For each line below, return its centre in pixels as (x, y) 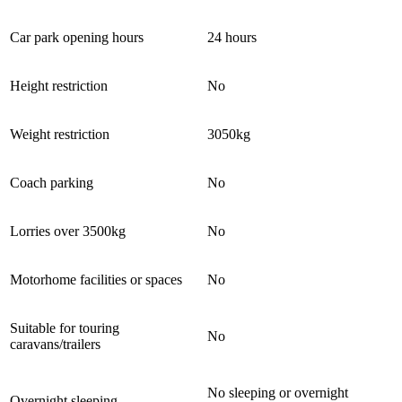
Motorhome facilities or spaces (96, 280)
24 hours (232, 38)
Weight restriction (60, 135)
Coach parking (52, 183)
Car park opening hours (77, 38)
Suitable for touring (65, 328)
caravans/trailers (55, 345)
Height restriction (59, 86)
